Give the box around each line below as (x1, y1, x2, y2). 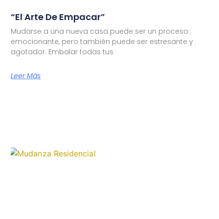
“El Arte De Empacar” (11, 10, 106, 23)
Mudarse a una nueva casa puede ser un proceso (11, 26, 189, 36)
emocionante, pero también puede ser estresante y (11, 36, 194, 46)
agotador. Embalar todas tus (11, 46, 114, 57)
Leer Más (11, 70, 41, 81)
